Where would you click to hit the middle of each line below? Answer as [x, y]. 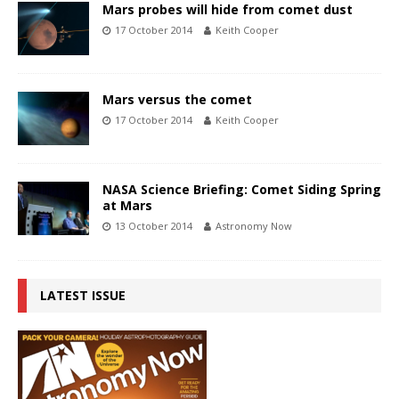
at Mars [127, 205]
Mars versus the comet [177, 99]
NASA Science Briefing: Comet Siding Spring [242, 189]
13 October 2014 [154, 225]
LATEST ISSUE [83, 295]
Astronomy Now [254, 225]
